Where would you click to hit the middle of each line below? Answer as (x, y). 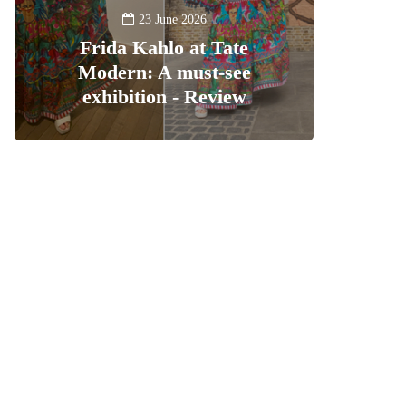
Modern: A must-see (164, 72)
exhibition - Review (164, 97)
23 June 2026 (172, 20)
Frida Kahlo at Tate (164, 48)
